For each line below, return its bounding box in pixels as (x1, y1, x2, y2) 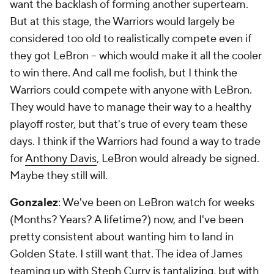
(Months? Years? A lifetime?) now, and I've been (10, 213, 243, 227)
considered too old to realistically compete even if (10, 32, 251, 46)
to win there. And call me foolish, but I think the (10, 66, 237, 80)
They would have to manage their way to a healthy (10, 100, 251, 114)
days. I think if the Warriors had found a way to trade (10, 135, 261, 149)
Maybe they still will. (10, 169, 110, 183)
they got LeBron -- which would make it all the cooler (10, 49, 262, 63)
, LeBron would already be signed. (97, 152, 259, 166)
